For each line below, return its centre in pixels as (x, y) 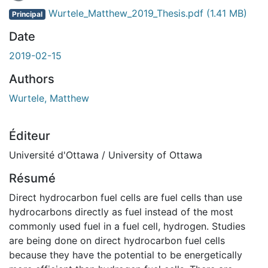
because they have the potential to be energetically (126, 255)
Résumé (32, 178)
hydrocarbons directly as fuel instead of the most (121, 211)
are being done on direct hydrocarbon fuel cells (117, 240)
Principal (27, 14)
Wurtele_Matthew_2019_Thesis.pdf (126, 13)
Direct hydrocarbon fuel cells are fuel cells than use (126, 197)
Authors (32, 79)
